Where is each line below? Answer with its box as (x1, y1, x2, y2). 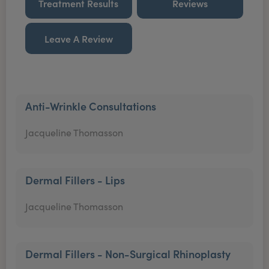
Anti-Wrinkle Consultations (25, 98, 156, 113)
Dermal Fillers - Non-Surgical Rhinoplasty (25, 246, 231, 261)
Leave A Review (44, 32, 113, 45)
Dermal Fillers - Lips (25, 172, 125, 187)
